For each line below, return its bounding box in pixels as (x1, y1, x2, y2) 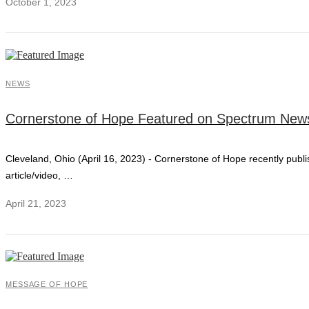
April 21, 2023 (6, 197, 66, 209)
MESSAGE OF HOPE (6, 280, 88, 289)
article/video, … (6, 169, 73, 181)
